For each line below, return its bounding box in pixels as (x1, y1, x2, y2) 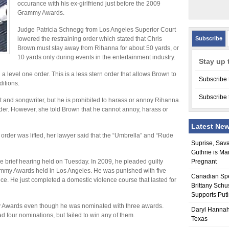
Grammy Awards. (17, 9, 64, 16)
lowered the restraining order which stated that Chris (17, 35, 162, 42)
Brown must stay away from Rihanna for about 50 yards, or (17, 44, 179, 52)
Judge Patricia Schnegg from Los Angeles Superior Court (17, 26, 176, 33)
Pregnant (191, 158, 217, 165)
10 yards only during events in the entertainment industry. (17, 54, 175, 61)
